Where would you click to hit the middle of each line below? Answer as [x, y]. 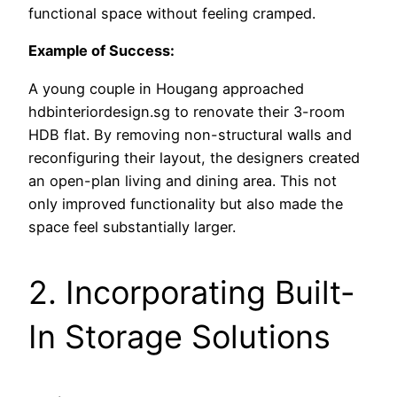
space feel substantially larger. [132, 226]
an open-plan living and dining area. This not [183, 180]
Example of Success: [101, 51]
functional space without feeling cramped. [172, 14]
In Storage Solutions [179, 336]
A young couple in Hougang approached [166, 88]
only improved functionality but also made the [186, 203]
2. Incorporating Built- [192, 292]
